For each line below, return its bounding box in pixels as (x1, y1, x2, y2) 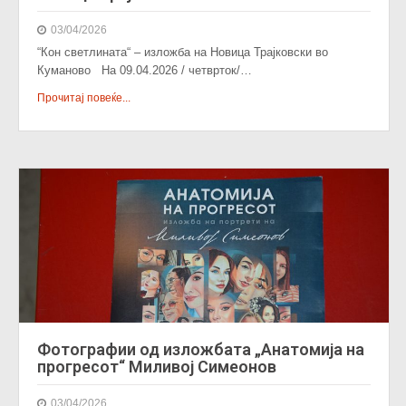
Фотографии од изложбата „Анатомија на (37, 340, 364, 359)
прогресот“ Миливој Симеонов (37, 357, 276, 376)
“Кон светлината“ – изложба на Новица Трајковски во (37, 45, 328, 59)
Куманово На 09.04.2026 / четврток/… (37, 63, 252, 77)
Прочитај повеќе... (37, 92, 130, 104)
